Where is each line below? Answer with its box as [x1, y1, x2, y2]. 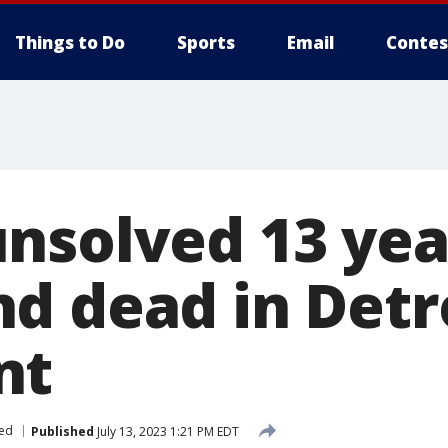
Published [31, 422, 94, 440]
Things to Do [15, 31, 125, 54]
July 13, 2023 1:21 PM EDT [94, 422, 239, 440]
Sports [177, 31, 235, 54]
